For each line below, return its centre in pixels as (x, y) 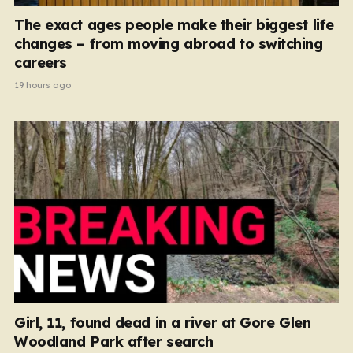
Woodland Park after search (114, 341)
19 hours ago (43, 85)
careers (41, 63)
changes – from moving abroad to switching (169, 44)
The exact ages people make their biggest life (174, 25)
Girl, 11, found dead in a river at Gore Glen (163, 322)
